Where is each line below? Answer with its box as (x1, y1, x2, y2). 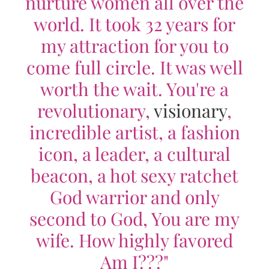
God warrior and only (49, 184, 220, 209)
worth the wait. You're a (40, 76, 229, 101)
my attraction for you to (40, 33, 229, 58)
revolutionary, (37, 98, 154, 122)
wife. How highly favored (36, 228, 233, 252)
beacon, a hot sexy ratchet (31, 163, 238, 187)
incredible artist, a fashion (29, 119, 240, 144)
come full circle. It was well (26, 55, 243, 79)
